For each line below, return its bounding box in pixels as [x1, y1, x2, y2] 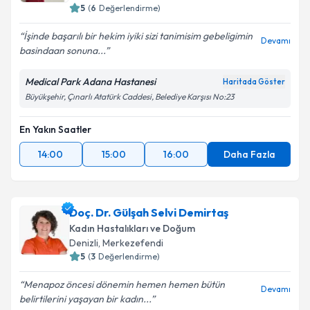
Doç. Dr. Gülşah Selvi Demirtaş [69, 206, 228, 219]
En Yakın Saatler [19, 123, 91, 136]
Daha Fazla [223, 148, 275, 161]
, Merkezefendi [98, 237, 163, 249]
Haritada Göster [223, 77, 285, 86]
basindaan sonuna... [19, 44, 105, 57]
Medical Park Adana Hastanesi [25, 75, 156, 88]
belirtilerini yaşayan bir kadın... [19, 293, 151, 305]
